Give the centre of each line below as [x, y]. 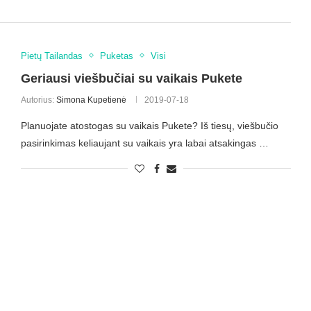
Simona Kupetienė [91, 100]
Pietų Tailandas [51, 56]
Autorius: [38, 100]
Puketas [116, 56]
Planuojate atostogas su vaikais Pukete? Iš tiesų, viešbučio [149, 125]
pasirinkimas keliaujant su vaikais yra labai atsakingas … [144, 143]
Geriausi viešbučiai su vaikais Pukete [131, 78]
